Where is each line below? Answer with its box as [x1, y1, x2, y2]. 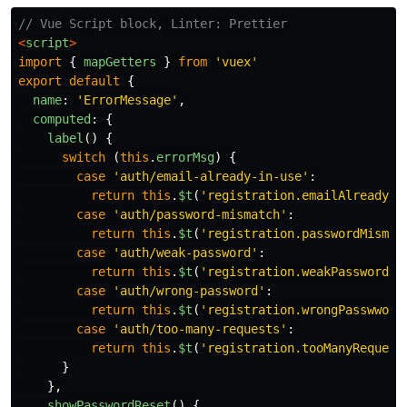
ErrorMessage [84, 92, 171, 107]
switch [62, 149, 113, 164]
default [69, 73, 120, 88]
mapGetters [84, 54, 156, 69]
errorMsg [156, 149, 214, 164]
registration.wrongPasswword [207, 302, 403, 317]
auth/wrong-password [120, 283, 258, 298]
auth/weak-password [120, 244, 251, 260]
